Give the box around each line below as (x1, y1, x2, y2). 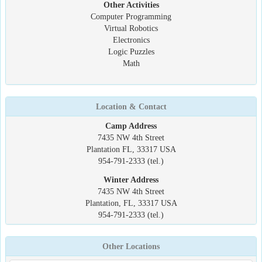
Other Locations (102, 242, 160, 251)
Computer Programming (91, 12, 171, 21)
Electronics (112, 35, 150, 44)
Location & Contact (95, 102, 167, 111)
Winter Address (104, 175, 158, 184)
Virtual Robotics (104, 23, 158, 33)
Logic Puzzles (108, 47, 154, 56)
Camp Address (105, 121, 157, 130)
